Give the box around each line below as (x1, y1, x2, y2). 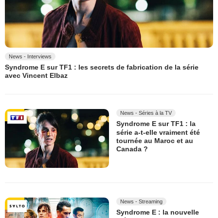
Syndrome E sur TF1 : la (116, 120, 196, 128)
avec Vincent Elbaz (5, 72, 68, 80)
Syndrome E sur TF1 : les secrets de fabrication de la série (5, 63, 199, 72)
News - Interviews (9, 53, 52, 59)
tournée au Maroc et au (116, 137, 193, 145)
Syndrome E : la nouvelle (116, 208, 199, 217)
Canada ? (116, 145, 148, 153)
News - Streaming (120, 198, 163, 204)
